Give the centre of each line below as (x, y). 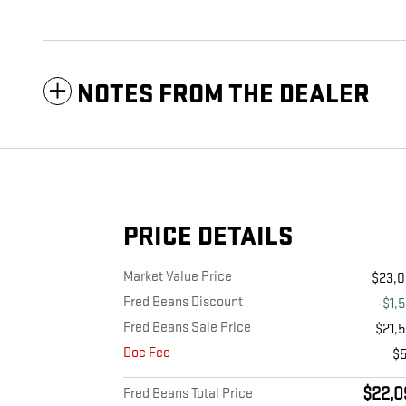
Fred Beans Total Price (188, 394)
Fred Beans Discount (183, 303)
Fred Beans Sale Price (187, 328)
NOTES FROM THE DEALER (223, 95)
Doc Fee (147, 353)
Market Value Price (178, 277)
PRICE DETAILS (208, 237)
